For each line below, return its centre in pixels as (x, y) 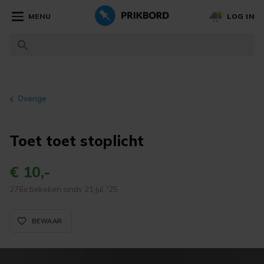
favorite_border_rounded (64, 221)
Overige (32, 98)
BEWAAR (47, 221)
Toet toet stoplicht (77, 141)
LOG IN (241, 16)
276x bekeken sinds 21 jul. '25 (64, 189)
